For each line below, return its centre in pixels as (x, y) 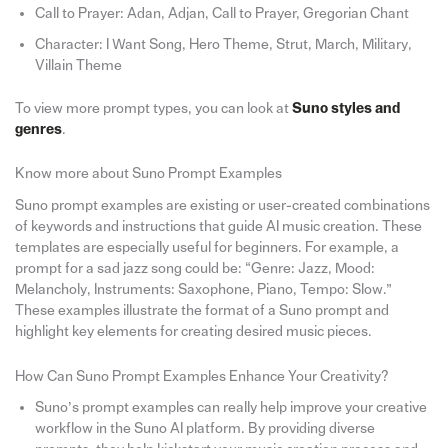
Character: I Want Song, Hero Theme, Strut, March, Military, (223, 45)
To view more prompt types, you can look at (153, 109)
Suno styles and (345, 109)
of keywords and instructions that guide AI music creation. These (218, 227)
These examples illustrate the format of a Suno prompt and (201, 311)
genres (38, 130)
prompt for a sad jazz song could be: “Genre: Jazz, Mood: (194, 269)
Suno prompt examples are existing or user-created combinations (222, 206)
